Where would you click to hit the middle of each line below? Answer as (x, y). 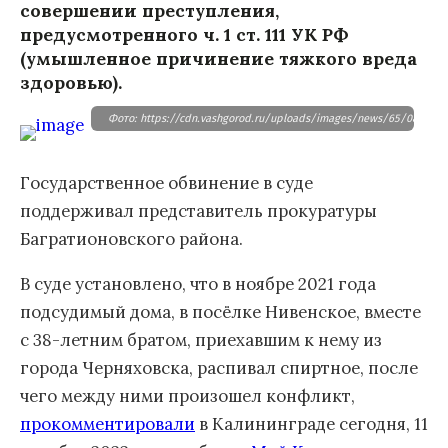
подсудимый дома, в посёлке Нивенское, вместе (220, 311)
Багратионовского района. (131, 238)
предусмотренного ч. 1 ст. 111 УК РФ (184, 34)
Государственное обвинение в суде (166, 182)
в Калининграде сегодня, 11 (311, 423)
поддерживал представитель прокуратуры (198, 210)
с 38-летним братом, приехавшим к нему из (201, 339)
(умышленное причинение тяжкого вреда (218, 58)
